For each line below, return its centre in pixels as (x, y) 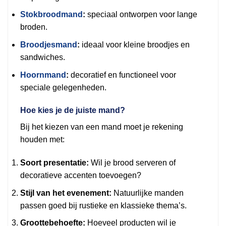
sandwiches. (43, 58)
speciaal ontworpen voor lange (141, 15)
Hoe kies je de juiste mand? (73, 110)
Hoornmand (43, 75)
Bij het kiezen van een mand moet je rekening (102, 127)
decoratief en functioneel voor (122, 75)
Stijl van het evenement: (66, 193)
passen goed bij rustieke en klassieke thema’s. (103, 205)
